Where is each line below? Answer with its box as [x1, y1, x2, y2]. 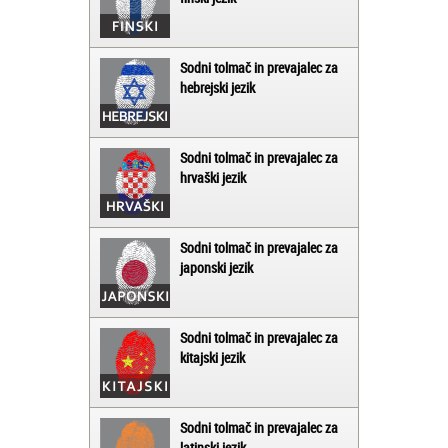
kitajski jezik [180, 348, 245, 368]
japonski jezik [180, 258, 253, 278]
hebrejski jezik [180, 78, 255, 98]
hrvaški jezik [180, 168, 246, 188]
